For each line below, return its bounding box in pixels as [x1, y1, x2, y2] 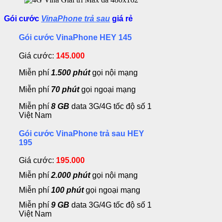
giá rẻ [110, 14, 133, 23]
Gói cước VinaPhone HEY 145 [19, 33, 132, 42]
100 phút [51, 186, 84, 195]
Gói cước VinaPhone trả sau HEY [19, 129, 144, 138]
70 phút [51, 85, 79, 94]
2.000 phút [51, 171, 90, 180]
